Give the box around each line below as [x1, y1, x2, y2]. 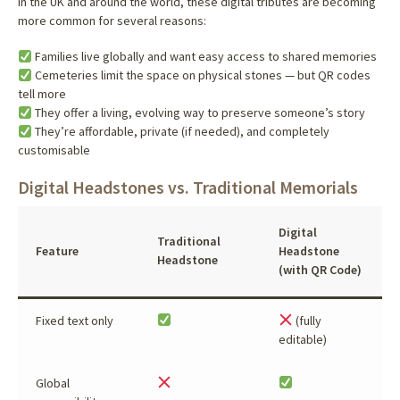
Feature [35, 242, 79, 259]
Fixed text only [35, 312, 113, 329]
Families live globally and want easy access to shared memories [31, 48, 377, 65]
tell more [17, 86, 66, 103]
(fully [292, 312, 321, 329]
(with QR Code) [278, 261, 362, 278]
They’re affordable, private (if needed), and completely [31, 123, 329, 140]
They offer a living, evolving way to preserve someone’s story [31, 104, 365, 121]
